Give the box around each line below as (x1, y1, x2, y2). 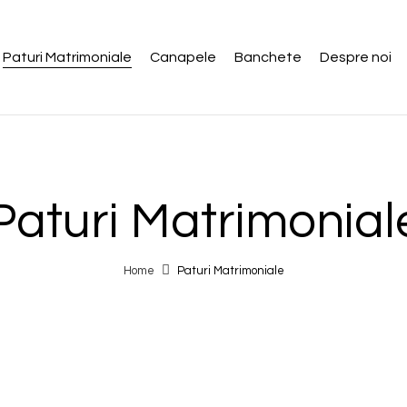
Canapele (149, 50, 216, 65)
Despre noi (319, 50, 392, 65)
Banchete (233, 50, 302, 65)
